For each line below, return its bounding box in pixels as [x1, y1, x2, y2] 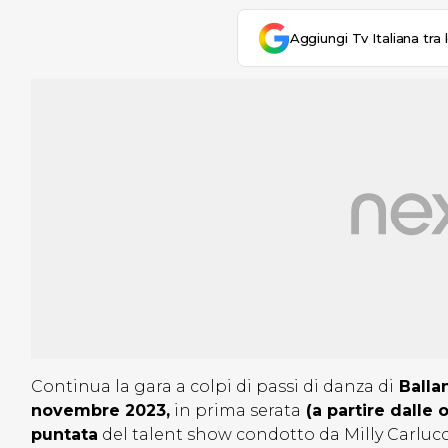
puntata [31, 425, 98, 445]
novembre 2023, [31, 401, 170, 421]
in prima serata [170, 401, 301, 421]
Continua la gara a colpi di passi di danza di [31, 377, 394, 397]
